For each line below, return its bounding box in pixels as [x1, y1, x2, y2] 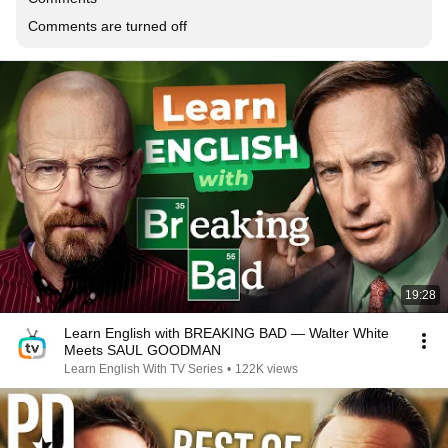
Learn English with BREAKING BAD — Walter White [64, 325, 389, 341]
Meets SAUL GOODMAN [64, 342, 221, 358]
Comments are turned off [28, 18, 187, 34]
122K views [235, 362, 298, 376]
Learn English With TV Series [64, 362, 223, 376]
